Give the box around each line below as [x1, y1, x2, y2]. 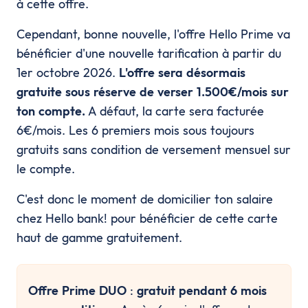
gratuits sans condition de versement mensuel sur [16, 141, 291, 157]
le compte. [16, 160, 75, 177]
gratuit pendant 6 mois [137, 282, 267, 298]
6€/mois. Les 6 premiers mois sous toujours [16, 122, 254, 138]
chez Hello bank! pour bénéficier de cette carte [16, 210, 278, 226]
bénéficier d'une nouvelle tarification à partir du [16, 45, 281, 61]
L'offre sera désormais [119, 64, 245, 80]
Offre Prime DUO [28, 282, 130, 298]
